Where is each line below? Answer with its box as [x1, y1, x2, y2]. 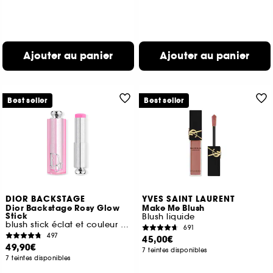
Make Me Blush [142, 203, 205, 214]
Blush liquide [142, 211, 195, 222]
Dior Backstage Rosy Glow [5, 203, 120, 214]
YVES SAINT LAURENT [142, 194, 236, 205]
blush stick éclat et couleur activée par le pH [120, 219, 129, 230]
